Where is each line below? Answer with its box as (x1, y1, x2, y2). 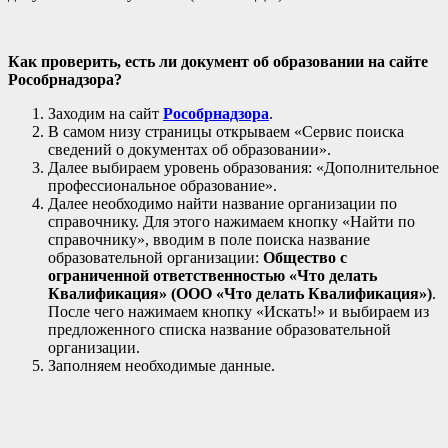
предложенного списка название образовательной (48, 321, 391, 339)
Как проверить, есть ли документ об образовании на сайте (8, 53, 428, 71)
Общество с (263, 249, 347, 267)
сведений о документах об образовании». (48, 141, 331, 159)
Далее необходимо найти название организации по (48, 195, 397, 213)
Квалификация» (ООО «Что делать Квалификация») (48, 285, 432, 303)
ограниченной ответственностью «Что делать (48, 267, 377, 285)
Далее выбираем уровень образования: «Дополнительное (48, 159, 439, 177)
